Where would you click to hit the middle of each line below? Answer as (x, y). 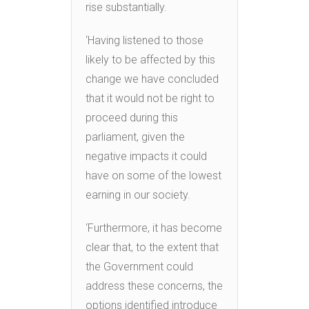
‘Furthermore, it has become (154, 228)
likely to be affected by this (150, 59)
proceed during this (132, 117)
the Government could (139, 266)
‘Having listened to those (144, 40)
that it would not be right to (150, 98)
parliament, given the (135, 137)
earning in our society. (138, 195)
